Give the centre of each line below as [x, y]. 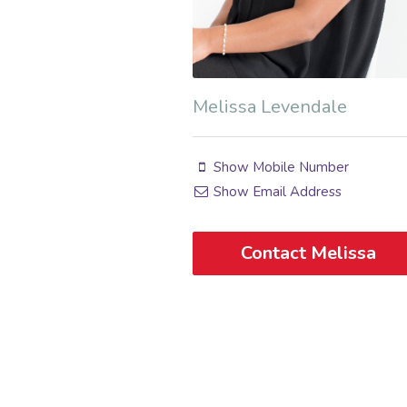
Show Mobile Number [280, 167]
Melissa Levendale [270, 106]
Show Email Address [276, 191]
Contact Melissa [309, 253]
